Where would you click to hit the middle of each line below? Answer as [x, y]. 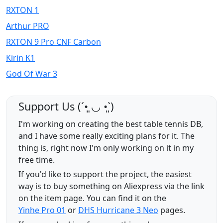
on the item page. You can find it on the [92, 198]
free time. [37, 160]
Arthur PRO [28, 26]
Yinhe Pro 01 [42, 210]
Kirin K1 [20, 58]
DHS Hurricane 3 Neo [118, 210]
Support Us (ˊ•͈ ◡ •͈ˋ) [66, 107]
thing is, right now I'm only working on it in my [106, 148]
